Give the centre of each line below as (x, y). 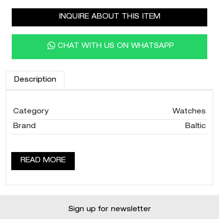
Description (35, 80)
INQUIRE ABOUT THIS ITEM (109, 17)
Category (31, 112)
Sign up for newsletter (109, 210)
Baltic (196, 127)
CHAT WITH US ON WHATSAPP (116, 46)
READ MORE (43, 161)
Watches (189, 112)
